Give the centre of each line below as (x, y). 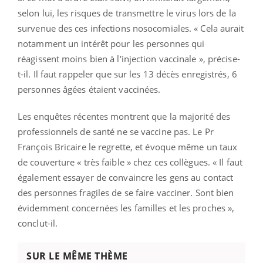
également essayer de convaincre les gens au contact (126, 177)
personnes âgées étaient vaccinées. (89, 89)
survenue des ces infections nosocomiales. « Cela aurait (131, 28)
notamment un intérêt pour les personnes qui (111, 43)
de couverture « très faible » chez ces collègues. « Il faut (130, 162)
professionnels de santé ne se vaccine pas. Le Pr (116, 131)
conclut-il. (40, 223)
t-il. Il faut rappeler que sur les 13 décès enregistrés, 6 (127, 74)
